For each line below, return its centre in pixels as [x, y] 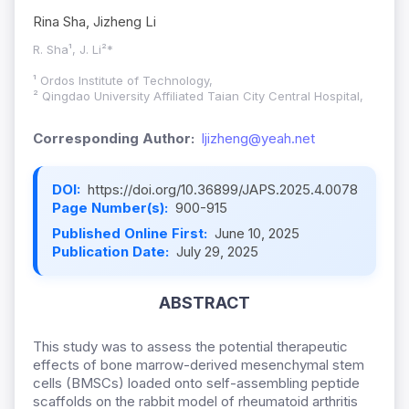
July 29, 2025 [217, 252]
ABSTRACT [204, 303]
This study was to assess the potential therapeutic [190, 347]
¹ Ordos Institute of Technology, [123, 81]
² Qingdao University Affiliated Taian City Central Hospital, [198, 96]
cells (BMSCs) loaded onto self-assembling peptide [196, 383]
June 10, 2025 [257, 234]
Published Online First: [131, 234]
